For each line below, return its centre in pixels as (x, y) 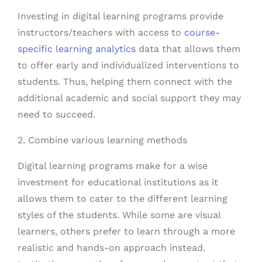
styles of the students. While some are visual (119, 215)
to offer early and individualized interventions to (128, 65)
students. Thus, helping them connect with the (125, 82)
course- (202, 32)
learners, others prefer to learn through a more (126, 231)
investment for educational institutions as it (118, 182)
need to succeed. (56, 114)
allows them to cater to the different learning (123, 199)
